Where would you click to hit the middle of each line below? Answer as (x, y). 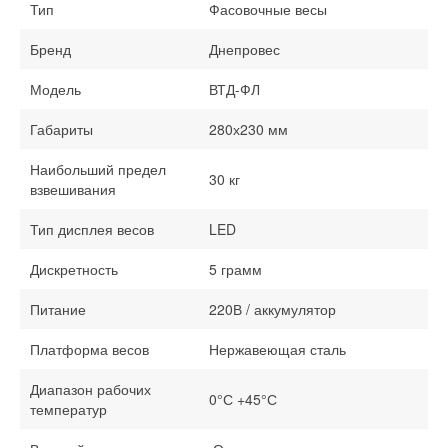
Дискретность (74, 269)
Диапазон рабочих (90, 389)
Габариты (61, 129)
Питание (58, 309)
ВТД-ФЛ (234, 89)
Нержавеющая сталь (277, 349)
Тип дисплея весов (92, 229)
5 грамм (235, 269)
